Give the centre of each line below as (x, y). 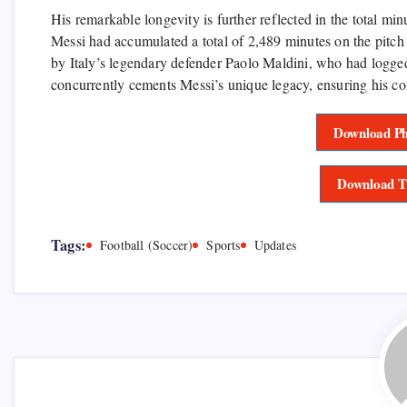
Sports (223, 244)
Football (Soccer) (147, 244)
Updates (275, 244)
